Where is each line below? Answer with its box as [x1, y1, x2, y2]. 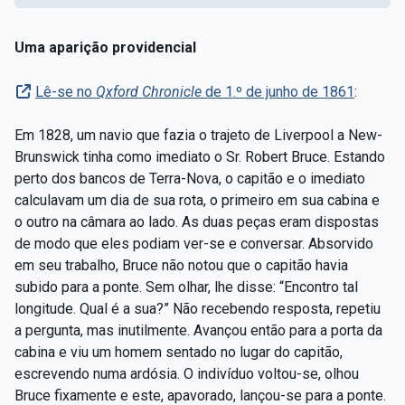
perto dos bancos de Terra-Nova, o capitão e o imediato [14, 169, 365, 187]
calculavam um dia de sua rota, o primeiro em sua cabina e [14, 191, 380, 209]
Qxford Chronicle [96, 82, 205, 100]
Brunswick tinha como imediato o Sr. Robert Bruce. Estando [14, 147, 385, 165]
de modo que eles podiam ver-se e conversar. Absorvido [14, 234, 373, 252]
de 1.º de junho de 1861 [205, 82, 354, 100]
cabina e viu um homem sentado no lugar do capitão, [14, 343, 343, 361]
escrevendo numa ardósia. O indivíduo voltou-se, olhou [14, 364, 359, 382]
